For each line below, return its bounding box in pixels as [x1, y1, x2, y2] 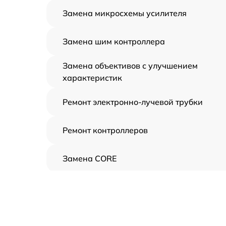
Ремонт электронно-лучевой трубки [63, 97, 203, 107]
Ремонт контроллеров [63, 125, 148, 136]
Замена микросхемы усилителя [63, 8, 187, 19]
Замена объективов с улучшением [63, 61, 198, 71]
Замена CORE [63, 153, 117, 164]
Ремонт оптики [63, 210, 121, 220]
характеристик [63, 73, 122, 83]
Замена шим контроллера [63, 36, 165, 47]
